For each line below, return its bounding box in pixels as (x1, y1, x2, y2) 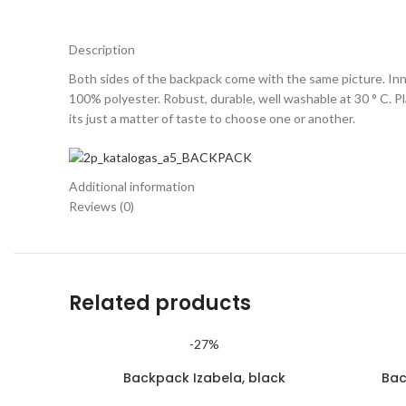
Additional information (69, 178, 195, 194)
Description (69, 41, 135, 57)
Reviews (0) (69, 198, 134, 214)
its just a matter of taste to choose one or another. (69, 110, 355, 126)
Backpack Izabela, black (122, 368, 285, 387)
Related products (69, 288, 251, 317)
